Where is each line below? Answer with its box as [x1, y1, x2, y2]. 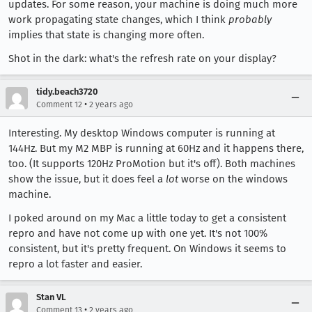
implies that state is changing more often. [8, 29, 204, 41]
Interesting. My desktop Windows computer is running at [8, 127, 275, 139]
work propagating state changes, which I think [8, 13, 228, 26]
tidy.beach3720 [36, 86, 98, 97]
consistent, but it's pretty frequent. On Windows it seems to [8, 242, 286, 255]
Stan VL [36, 292, 66, 302]
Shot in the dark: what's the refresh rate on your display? [8, 52, 276, 65]
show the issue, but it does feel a [8, 173, 166, 185]
